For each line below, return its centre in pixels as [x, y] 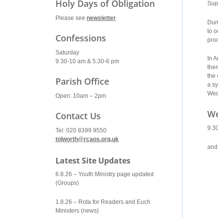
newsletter [101, 18]
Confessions [81, 38]
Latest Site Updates [93, 161]
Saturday [67, 52]
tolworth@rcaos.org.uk [87, 139]
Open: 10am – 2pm [81, 96]
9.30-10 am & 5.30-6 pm [87, 61]
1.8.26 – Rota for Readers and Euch [103, 202]
